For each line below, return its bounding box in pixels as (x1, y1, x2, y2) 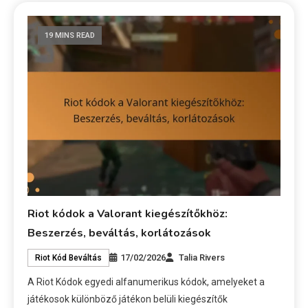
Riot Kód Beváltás (35, 252, 102, 263)
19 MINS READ (45, 30, 96, 40)
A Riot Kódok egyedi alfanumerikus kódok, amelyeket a (27, 276, 265, 287)
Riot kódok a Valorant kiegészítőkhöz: (27, 206, 228, 221)
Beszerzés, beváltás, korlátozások (27, 225, 212, 241)
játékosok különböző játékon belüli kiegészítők (27, 293, 228, 305)
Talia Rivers (179, 252, 225, 263)
